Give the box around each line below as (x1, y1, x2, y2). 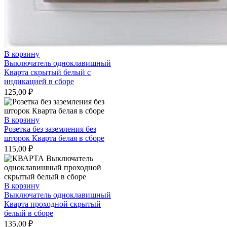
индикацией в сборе (4, 77, 74, 86)
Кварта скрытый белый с (4, 68, 91, 77)
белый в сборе (4, 209, 53, 218)
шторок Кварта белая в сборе (4, 134, 104, 143)
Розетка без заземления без (4, 125, 96, 134)
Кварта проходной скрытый (4, 200, 101, 209)
